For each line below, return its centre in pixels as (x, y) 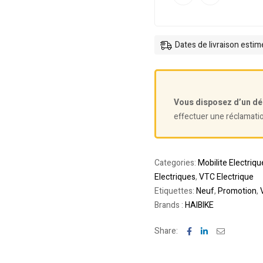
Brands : (169, 205)
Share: (166, 231)
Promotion (237, 191)
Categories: (176, 163)
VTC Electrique (226, 177)
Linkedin (222, 230)
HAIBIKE (199, 205)
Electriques (175, 177)
